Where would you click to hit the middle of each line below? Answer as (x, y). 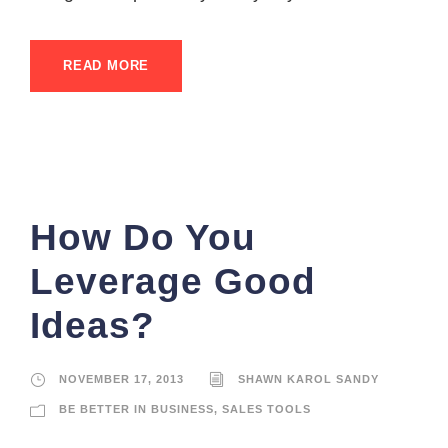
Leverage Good (173, 281)
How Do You (143, 237)
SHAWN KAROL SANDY (308, 378)
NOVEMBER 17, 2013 (121, 378)
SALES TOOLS (266, 408)
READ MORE (106, 65)
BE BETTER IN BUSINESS (136, 408)
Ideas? (92, 325)
